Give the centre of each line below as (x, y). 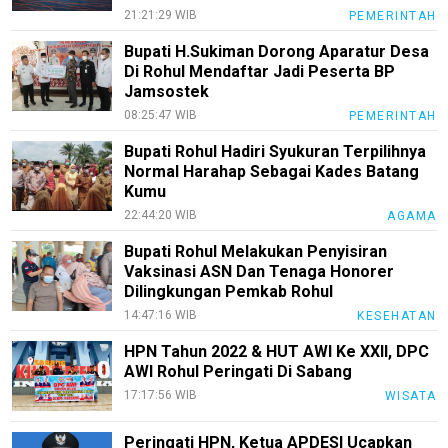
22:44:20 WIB (161, 215)
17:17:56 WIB (161, 395)
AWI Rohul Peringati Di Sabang (238, 372)
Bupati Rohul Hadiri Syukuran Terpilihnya (275, 152)
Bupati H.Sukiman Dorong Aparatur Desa (277, 52)
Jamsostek (167, 92)
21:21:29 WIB (161, 15)
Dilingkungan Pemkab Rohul (229, 292)
